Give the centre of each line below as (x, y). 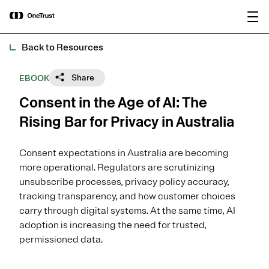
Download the (199, 11)
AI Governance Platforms (52, 35)
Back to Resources (62, 47)
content (134, 16)
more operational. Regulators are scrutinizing (117, 168)
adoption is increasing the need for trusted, (113, 225)
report (214, 23)
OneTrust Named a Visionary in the (70, 11)
